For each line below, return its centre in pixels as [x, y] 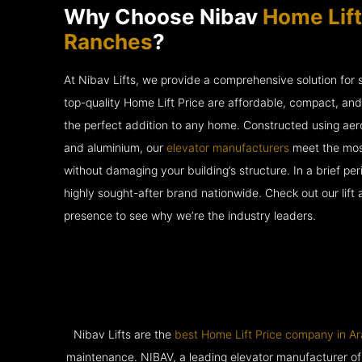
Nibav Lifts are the [124, 334]
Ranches [109, 41]
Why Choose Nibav [161, 16]
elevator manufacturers [228, 147]
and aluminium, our [116, 147]
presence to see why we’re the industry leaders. [190, 215]
